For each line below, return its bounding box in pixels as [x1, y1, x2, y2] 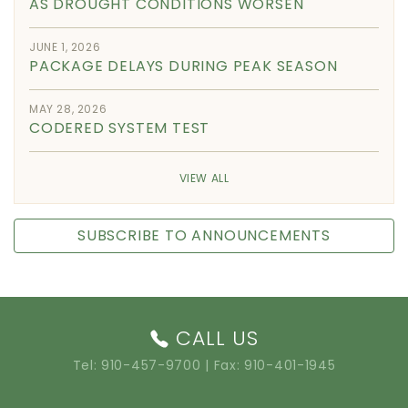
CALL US [175, 323, 260, 352]
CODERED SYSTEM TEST [29, 117, 210, 138]
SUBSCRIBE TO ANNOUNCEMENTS [77, 224, 331, 246]
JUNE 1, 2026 [29, 38, 101, 55]
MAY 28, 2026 [29, 100, 107, 117]
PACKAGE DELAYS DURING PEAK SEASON [29, 55, 338, 76]
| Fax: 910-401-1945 [200, 355, 336, 374]
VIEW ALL [178, 169, 229, 186]
